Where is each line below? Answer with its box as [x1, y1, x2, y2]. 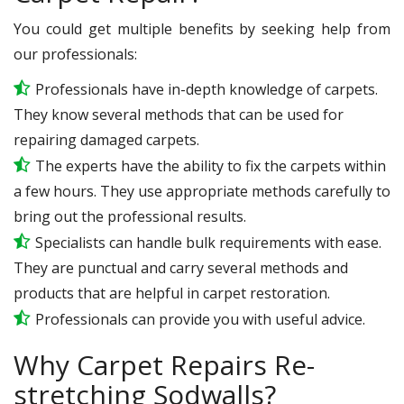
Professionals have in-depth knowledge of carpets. [35, 78, 378, 99]
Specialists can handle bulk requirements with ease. [35, 232, 381, 252]
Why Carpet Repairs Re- [14, 345, 315, 383]
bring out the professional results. [14, 206, 246, 226]
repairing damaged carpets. [14, 129, 199, 150]
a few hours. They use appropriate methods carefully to [14, 180, 390, 201]
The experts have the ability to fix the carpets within [35, 155, 386, 176]
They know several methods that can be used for [14, 104, 344, 124]
